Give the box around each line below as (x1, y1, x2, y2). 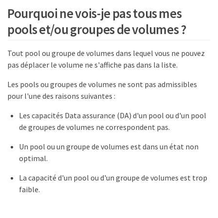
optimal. (19, 153, 48, 163)
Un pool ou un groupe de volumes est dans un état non (19, 141, 199, 151)
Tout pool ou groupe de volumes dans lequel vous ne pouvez (7, 48, 205, 58)
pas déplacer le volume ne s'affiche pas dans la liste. (7, 59, 178, 70)
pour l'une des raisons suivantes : (7, 91, 115, 101)
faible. (19, 184, 40, 194)
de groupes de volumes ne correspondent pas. (19, 122, 170, 132)
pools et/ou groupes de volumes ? (7, 21, 186, 38)
